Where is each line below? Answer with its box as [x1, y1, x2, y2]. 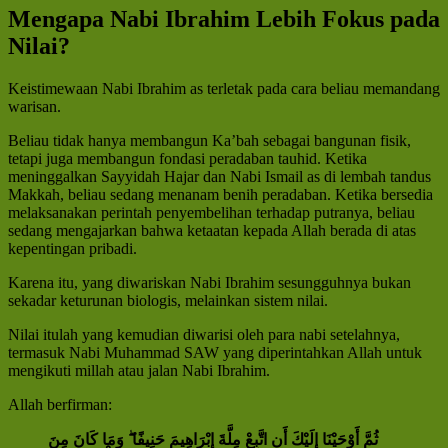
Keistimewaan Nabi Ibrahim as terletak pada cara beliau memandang [8, 80, 440, 98]
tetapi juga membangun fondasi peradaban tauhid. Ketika [8, 150, 367, 168]
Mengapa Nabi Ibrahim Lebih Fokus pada [8, 6, 440, 33]
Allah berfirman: [8, 396, 112, 414]
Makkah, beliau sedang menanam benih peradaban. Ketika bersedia [8, 186, 433, 204]
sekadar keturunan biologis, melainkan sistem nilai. [8, 292, 328, 310]
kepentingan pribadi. [8, 240, 137, 258]
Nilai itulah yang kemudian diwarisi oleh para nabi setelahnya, [8, 326, 400, 344]
